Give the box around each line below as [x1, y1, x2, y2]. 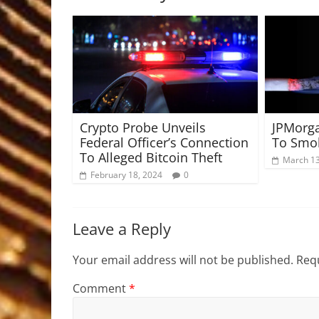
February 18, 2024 [90, 168, 162, 181]
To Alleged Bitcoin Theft [80, 148, 222, 166]
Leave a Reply [73, 218, 171, 240]
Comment [73, 281, 129, 297]
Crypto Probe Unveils [80, 118, 206, 136]
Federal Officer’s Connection [80, 133, 249, 151]
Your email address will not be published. [73, 252, 293, 268]
